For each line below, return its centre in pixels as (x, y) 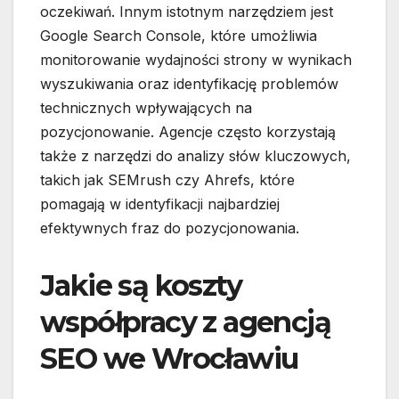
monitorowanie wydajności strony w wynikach (196, 60)
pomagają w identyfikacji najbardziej (160, 204)
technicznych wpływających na (146, 108)
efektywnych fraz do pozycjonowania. (170, 228)
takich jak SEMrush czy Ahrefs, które (167, 180)
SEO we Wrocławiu (169, 359)
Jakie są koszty (141, 286)
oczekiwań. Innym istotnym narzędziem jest (187, 12)
